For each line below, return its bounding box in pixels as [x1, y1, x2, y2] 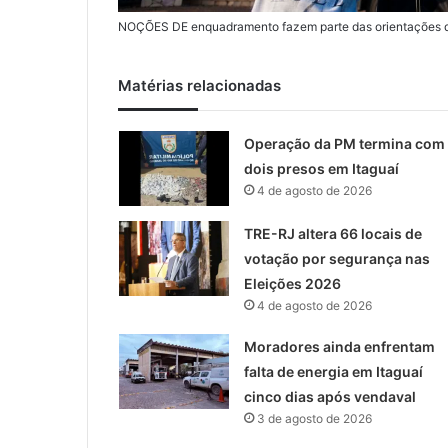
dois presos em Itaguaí [243, 159, 399, 177]
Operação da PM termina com [243, 134, 445, 152]
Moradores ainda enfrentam [243, 337, 435, 355]
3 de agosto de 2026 [256, 410, 372, 426]
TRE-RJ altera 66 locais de [243, 224, 422, 242]
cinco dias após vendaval [243, 387, 416, 405]
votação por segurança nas [243, 249, 430, 267]
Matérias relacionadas [118, 75, 281, 95]
